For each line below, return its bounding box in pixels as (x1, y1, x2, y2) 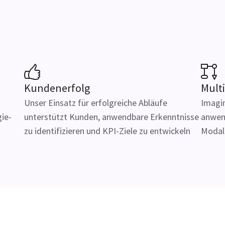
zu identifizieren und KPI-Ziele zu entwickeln (24, 125, 190, 137)
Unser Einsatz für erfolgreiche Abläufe (24, 97, 167, 108)
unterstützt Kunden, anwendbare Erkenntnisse (24, 111, 199, 123)
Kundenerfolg (24, 81, 90, 95)
